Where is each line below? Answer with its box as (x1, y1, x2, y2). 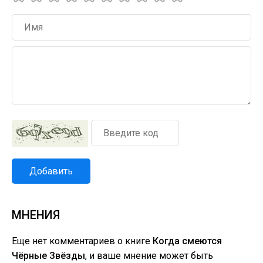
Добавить (29, 166, 73, 177)
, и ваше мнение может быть (85, 250, 213, 261)
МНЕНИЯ (12, 208, 60, 222)
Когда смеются (153, 235, 222, 247)
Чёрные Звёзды (12, 250, 85, 261)
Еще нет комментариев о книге (12, 235, 153, 247)
